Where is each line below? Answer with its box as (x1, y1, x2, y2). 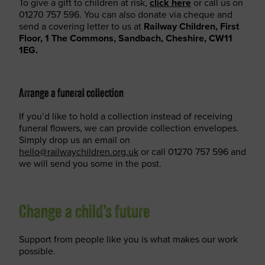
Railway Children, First (144, 20, 239, 33)
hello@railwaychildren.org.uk (19, 145, 138, 159)
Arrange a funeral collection (19, 88, 124, 100)
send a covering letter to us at (19, 20, 144, 33)
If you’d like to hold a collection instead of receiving (19, 109, 232, 123)
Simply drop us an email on (19, 133, 130, 147)
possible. (19, 244, 56, 258)
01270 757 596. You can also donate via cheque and (19, 8, 232, 21)
